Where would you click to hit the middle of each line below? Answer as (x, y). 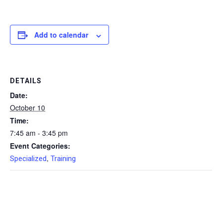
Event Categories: (40, 146)
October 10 (28, 108)
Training (63, 159)
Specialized (28, 159)
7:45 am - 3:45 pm (39, 133)
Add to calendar (61, 35)
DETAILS (26, 81)
